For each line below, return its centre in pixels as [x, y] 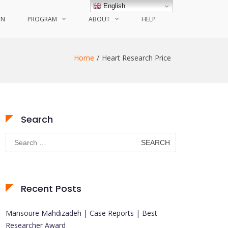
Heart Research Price [136, 58]
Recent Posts [51, 189]
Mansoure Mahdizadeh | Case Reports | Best [81, 213]
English [113, 6]
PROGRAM [42, 19]
